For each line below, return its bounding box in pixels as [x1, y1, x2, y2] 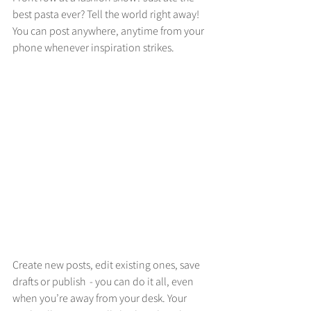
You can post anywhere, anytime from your [12, 24, 206, 37]
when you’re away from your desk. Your [12, 290, 189, 305]
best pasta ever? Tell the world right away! [12, 7, 201, 21]
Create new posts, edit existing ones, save [12, 257, 202, 271]
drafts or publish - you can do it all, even [12, 274, 196, 288]
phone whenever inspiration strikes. [12, 40, 176, 54]
